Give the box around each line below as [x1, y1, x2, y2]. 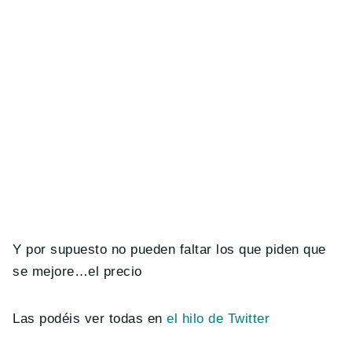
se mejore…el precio [13, 263, 142, 279]
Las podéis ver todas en [13, 310, 163, 326]
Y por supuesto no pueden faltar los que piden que [13, 241, 326, 257]
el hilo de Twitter [167, 310, 270, 326]
